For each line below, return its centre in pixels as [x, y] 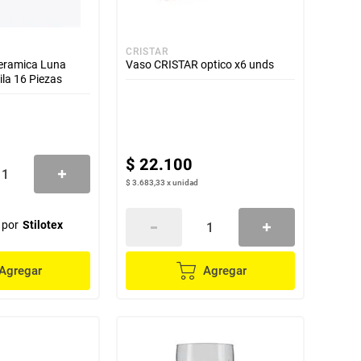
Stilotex [42, 225]
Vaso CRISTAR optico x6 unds [199, 64]
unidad [185, 183]
